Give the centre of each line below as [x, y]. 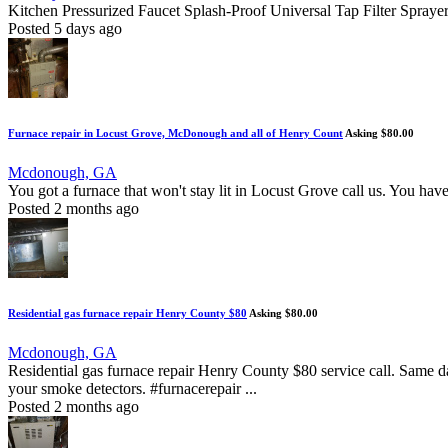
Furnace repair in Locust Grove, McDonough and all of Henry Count [175, 133]
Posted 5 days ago [65, 29]
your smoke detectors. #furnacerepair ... [132, 389]
